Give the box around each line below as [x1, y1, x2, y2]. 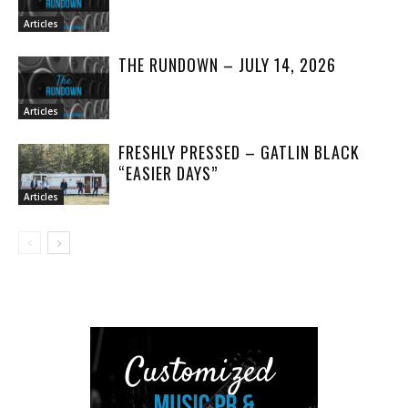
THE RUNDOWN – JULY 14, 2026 [118, 52, 336, 76]
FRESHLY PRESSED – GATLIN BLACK [118, 139, 360, 164]
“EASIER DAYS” [118, 160, 218, 185]
